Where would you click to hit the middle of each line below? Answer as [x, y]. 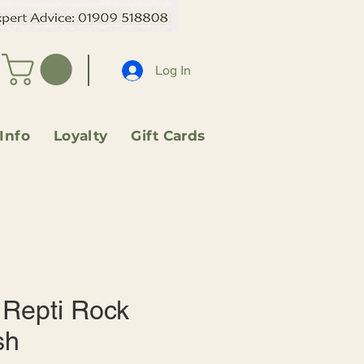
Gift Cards [168, 136]
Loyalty [80, 136]
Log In [173, 70]
